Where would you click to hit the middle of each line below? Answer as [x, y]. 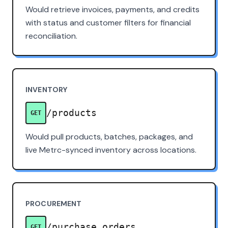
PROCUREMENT [54, 203]
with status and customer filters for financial [108, 22]
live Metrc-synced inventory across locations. [111, 150]
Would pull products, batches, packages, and [109, 136]
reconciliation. [51, 36]
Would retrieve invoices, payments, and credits [112, 9]
